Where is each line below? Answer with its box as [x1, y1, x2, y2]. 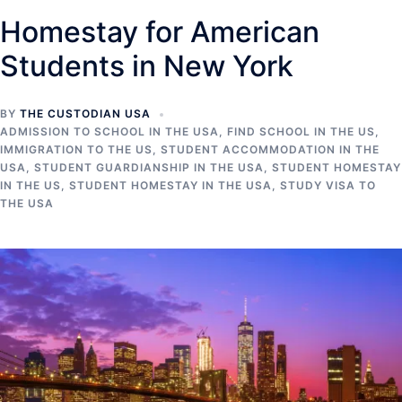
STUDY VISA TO [280, 179, 376, 192]
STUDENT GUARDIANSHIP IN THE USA [34, 161, 264, 174]
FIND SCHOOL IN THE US [227, 125, 375, 138]
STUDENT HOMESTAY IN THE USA [69, 179, 272, 192]
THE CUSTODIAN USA [20, 107, 151, 120]
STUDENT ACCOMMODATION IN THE [161, 143, 380, 156]
